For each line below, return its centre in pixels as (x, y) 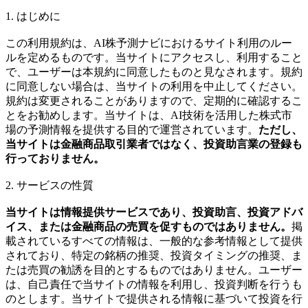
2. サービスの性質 (49, 185)
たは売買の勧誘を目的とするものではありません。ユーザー (154, 269)
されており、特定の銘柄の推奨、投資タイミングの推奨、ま (154, 255)
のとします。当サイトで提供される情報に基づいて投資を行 (154, 298)
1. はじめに (33, 16)
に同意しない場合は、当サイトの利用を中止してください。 (154, 86)
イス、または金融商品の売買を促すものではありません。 (148, 226)
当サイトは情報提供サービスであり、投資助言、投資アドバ (154, 212)
